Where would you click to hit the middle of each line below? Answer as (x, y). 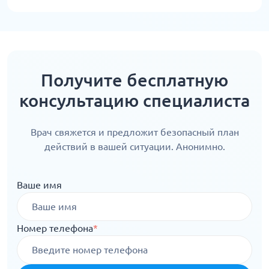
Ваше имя (39, 185)
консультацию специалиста (134, 101)
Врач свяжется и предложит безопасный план (134, 132)
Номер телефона (55, 228)
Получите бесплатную (134, 80)
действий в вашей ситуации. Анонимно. (134, 147)
